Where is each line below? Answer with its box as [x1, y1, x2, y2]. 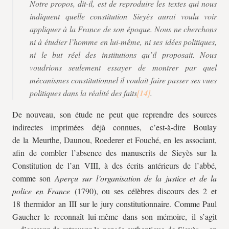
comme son [12, 173, 55, 184]
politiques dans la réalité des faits [30, 87, 137, 98]
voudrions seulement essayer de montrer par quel [30, 62, 217, 73]
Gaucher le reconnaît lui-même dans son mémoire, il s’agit [12, 211, 217, 222]
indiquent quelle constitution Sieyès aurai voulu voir [30, 11, 217, 21]
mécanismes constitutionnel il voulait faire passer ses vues [30, 75, 217, 85]
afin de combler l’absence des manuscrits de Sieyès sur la [12, 147, 217, 158]
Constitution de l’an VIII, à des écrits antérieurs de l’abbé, [12, 160, 217, 171]
